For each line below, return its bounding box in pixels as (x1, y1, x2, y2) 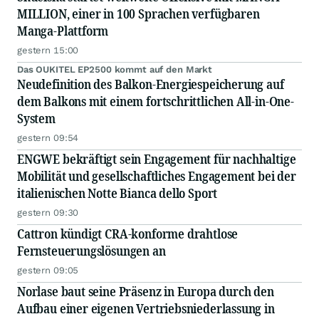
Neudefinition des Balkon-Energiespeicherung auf (17, 75, 284, 93)
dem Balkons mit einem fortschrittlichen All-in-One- (17, 93, 294, 110)
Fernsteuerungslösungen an (17, 242, 166, 260)
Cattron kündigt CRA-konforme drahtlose (17, 225, 239, 243)
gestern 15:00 (17, 45, 79, 56)
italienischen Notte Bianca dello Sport (17, 184, 218, 202)
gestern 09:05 (17, 265, 79, 276)
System (17, 110, 56, 127)
